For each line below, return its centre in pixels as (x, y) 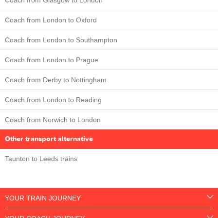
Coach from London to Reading (53, 100)
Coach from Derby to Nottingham (56, 80)
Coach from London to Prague (52, 60)
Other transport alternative (49, 139)
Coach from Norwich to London (53, 119)
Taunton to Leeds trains (41, 158)
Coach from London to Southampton (61, 40)
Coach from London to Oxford (51, 20)
